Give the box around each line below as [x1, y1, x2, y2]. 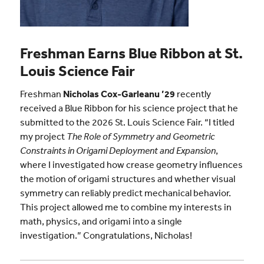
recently [174, 88, 211, 100]
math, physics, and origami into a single [19, 215, 182, 227]
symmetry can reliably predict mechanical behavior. [19, 187, 231, 199]
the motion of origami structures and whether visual [19, 173, 235, 185]
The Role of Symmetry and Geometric [66, 130, 215, 143]
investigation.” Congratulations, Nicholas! [19, 229, 192, 242]
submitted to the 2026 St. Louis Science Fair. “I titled [19, 116, 235, 128]
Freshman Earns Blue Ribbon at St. [19, 43, 243, 62]
